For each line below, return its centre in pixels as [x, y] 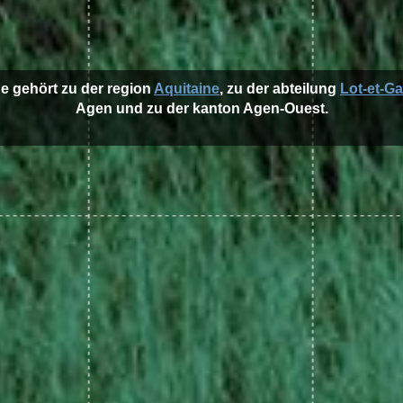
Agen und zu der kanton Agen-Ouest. [201, 108]
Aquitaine [187, 89]
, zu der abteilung [280, 89]
